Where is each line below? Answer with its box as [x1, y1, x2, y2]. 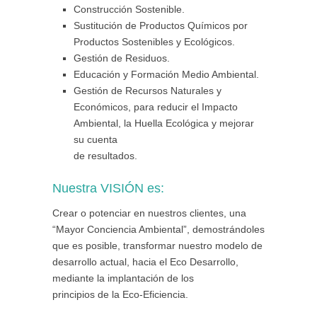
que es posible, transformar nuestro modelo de [52, 240, 263, 251]
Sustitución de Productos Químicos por [74, 20, 248, 31]
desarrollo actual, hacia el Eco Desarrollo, [52, 256, 238, 267]
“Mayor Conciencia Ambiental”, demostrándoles [52, 224, 265, 235]
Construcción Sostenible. [74, 4, 185, 15]
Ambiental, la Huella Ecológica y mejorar [74, 117, 254, 129]
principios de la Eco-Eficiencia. [52, 289, 188, 300]
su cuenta [74, 134, 117, 145]
